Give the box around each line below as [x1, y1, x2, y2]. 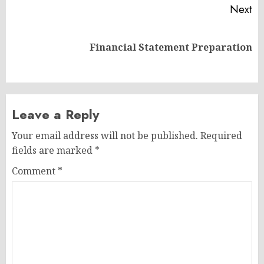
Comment [12, 164, 58, 178]
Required [200, 129, 242, 143]
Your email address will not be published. [12, 129, 198, 143]
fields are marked [12, 144, 95, 157]
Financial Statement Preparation [90, 41, 252, 54]
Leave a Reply [12, 105, 99, 124]
